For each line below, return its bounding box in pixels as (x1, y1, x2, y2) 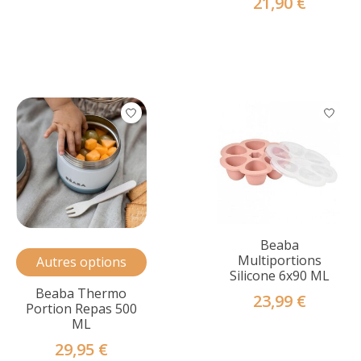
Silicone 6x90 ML (229, 266, 330, 284)
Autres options (36, 252, 127, 271)
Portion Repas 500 (26, 299, 137, 317)
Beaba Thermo (35, 284, 127, 302)
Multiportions (237, 251, 322, 269)
